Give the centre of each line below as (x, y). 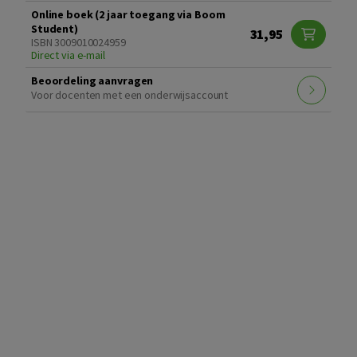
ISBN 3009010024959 (78, 43)
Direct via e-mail (68, 55)
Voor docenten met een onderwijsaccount (130, 95)
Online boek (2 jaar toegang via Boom (128, 15)
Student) (55, 29)
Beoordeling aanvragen (92, 81)
